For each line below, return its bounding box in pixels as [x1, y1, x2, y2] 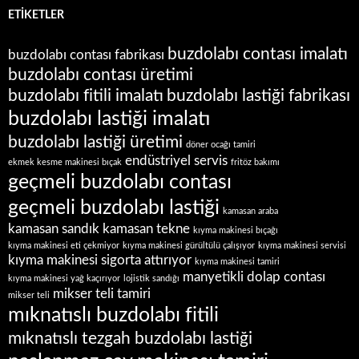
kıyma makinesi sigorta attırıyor [8, 254, 192, 268]
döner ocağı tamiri [186, 140, 256, 150]
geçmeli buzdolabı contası [8, 172, 232, 193]
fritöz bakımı [231, 158, 280, 167]
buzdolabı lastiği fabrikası [167, 87, 350, 105]
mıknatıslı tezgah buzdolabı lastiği [8, 330, 252, 348]
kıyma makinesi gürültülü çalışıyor [123, 241, 255, 251]
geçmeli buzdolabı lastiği [8, 198, 220, 219]
